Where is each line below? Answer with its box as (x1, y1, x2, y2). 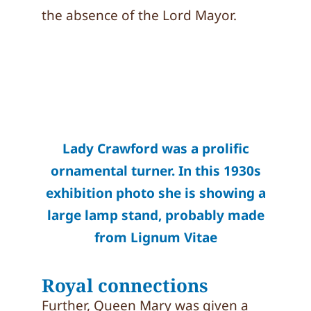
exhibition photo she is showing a (45, 184, 266, 202)
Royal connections (42, 273, 208, 298)
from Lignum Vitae (94, 228, 217, 246)
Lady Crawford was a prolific (62, 140, 249, 158)
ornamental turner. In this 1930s (50, 162, 261, 180)
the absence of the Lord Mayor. (42, 6, 237, 24)
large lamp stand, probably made (47, 206, 264, 224)
